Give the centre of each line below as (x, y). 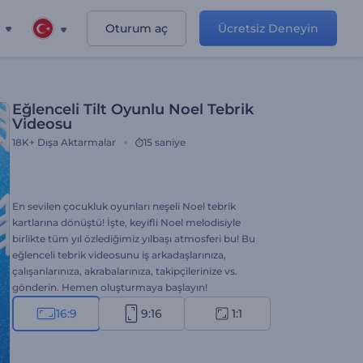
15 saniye (164, 142)
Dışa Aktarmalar (77, 142)
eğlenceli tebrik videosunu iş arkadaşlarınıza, (119, 255)
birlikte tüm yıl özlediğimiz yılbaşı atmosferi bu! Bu (134, 239)
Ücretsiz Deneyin (268, 28)
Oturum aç (137, 28)
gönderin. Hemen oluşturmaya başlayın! (110, 287)
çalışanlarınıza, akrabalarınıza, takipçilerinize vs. (125, 271)
